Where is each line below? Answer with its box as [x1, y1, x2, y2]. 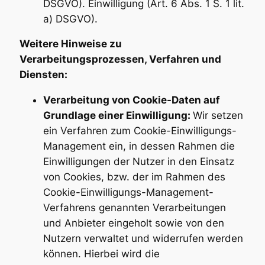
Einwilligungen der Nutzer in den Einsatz [43, 156, 234, 168]
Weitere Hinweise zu [19, 38, 122, 50]
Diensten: [19, 69, 67, 81]
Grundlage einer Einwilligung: [43, 109, 193, 122]
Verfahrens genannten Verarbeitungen [43, 202, 226, 214]
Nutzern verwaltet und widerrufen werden [43, 232, 243, 245]
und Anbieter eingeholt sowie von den [43, 217, 224, 230]
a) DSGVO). [43, 12, 98, 25]
